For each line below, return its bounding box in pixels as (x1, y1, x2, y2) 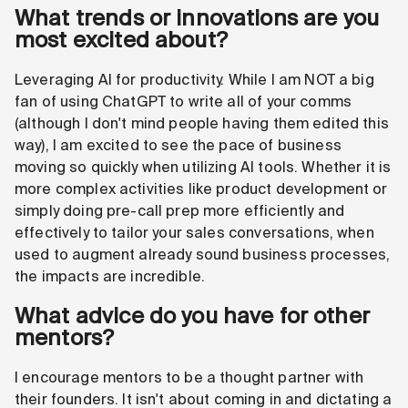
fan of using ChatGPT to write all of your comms (15, 91, 352, 111)
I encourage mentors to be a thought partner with (15, 368, 364, 388)
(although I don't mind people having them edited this (15, 113, 389, 133)
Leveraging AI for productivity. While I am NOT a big (15, 69, 374, 89)
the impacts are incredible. (15, 266, 206, 286)
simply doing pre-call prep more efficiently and (15, 200, 345, 220)
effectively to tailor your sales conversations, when (15, 222, 374, 242)
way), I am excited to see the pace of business (15, 135, 342, 155)
